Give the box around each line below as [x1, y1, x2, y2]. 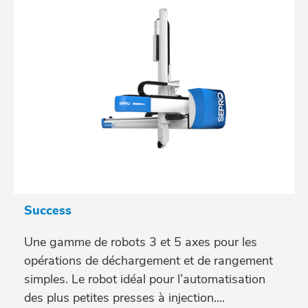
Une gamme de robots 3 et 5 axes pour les [24, 234, 257, 251]
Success [24, 202, 71, 219]
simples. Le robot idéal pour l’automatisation [24, 271, 265, 288]
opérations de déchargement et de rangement [24, 252, 273, 269]
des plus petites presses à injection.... [24, 289, 225, 307]
